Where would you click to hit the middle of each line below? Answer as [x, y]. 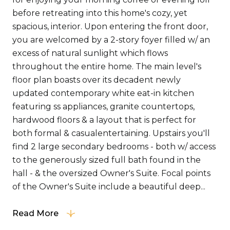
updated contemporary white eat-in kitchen [103, 93]
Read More [35, 213]
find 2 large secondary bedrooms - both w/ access [114, 147]
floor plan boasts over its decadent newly [97, 80]
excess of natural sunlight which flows [90, 53]
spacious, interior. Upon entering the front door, [110, 26]
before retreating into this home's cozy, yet [100, 13]
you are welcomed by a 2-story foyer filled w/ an [111, 40]
